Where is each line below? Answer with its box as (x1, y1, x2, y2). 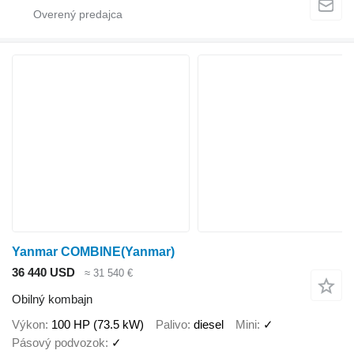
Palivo (156, 317, 187, 331)
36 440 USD (12, 265, 75, 279)
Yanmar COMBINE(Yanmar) (12, 244, 175, 258)
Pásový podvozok (12, 335, 105, 349)
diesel (194, 317, 224, 331)
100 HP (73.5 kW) (51, 317, 144, 331)
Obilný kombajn (12, 292, 92, 307)
